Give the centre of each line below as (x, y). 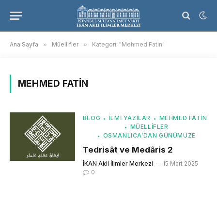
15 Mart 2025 (180, 163)
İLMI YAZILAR (130, 118)
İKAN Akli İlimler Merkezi (118, 163)
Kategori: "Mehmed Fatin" (128, 44)
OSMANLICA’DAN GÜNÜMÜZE (149, 135)
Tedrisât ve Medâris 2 (128, 150)
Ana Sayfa (24, 44)
